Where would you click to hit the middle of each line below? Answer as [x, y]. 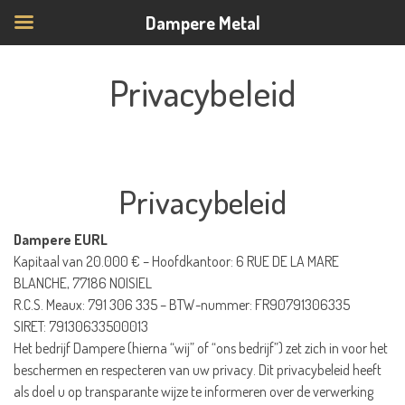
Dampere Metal [202, 23]
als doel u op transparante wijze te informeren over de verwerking [193, 391]
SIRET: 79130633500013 [81, 326]
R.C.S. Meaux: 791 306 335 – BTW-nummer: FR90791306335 [182, 305]
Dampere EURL [61, 240]
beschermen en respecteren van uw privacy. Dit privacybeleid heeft [198, 370]
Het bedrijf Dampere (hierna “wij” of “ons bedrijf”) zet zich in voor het [201, 348]
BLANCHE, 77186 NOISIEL [83, 283]
